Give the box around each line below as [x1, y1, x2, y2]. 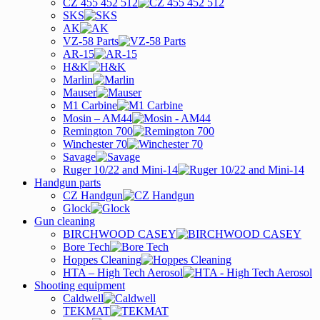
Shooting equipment [34, 279, 125, 291]
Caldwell [63, 292, 104, 304]
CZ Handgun [63, 189, 123, 201]
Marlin [63, 74, 93, 86]
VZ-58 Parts [63, 35, 119, 47]
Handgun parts [34, 176, 101, 189]
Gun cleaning [34, 215, 95, 227]
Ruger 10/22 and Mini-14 [63, 164, 178, 176]
